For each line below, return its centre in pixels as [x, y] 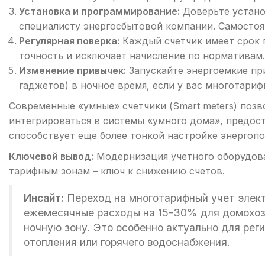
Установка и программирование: [99, 12]
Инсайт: [44, 198]
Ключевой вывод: [51, 156]
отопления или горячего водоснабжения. [127, 243]
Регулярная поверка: [69, 41]
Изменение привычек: [72, 71]
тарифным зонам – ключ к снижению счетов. [117, 171]
